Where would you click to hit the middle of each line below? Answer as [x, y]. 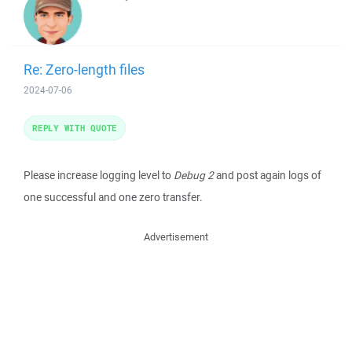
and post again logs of [268, 175]
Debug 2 [194, 175]
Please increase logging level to [99, 175]
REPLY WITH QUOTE [75, 128]
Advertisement [176, 237]
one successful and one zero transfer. [113, 197]
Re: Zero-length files [84, 69]
